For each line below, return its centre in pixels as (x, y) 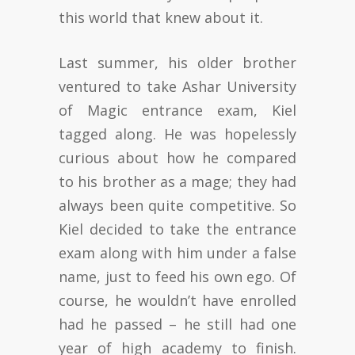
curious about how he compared (177, 157)
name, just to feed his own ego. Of (177, 276)
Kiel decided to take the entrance (177, 229)
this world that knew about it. (161, 17)
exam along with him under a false (177, 252)
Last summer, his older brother (177, 62)
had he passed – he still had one (177, 324)
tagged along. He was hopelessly (177, 134)
